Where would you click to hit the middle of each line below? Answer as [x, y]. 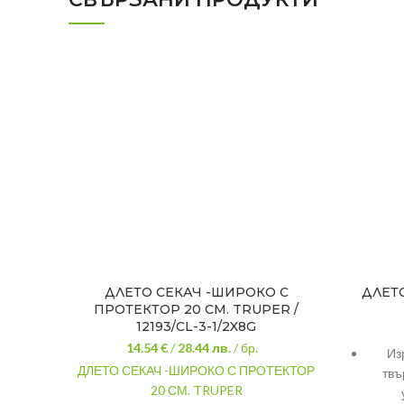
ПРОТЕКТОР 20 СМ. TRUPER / [196, 309]
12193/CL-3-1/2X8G [196, 326]
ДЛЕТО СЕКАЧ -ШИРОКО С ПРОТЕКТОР [196, 370]
